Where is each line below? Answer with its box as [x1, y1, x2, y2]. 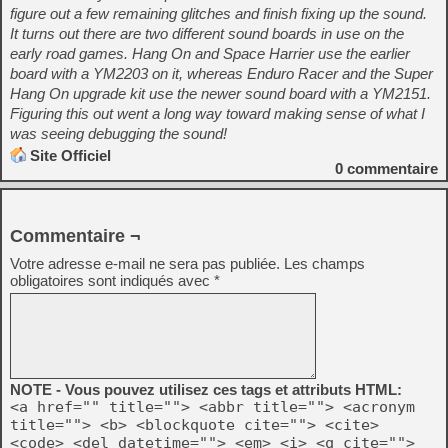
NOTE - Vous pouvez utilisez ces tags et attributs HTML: [10, 381, 402, 398]
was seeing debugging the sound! [10, 125, 227, 142]
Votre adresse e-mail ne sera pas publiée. [10, 255, 280, 272]
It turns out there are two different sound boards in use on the [10, 25, 404, 42]
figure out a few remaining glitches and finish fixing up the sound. [10, 5, 427, 22]
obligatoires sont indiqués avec [10, 272, 214, 289]
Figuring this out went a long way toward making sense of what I [10, 105, 425, 122]
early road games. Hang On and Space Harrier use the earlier [10, 45, 410, 62]
